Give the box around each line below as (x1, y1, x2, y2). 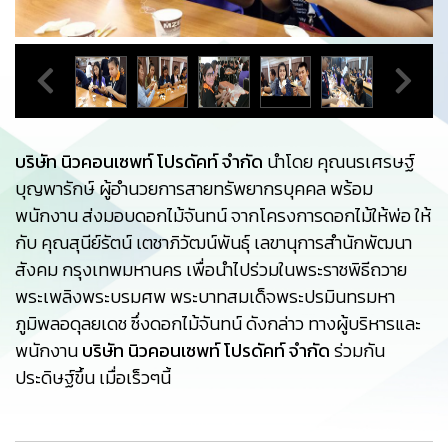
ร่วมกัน (330, 337, 385, 364)
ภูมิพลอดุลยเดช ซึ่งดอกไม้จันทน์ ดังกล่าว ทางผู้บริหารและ (15, 310, 421, 337)
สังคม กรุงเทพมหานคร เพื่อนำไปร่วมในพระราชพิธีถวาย (15, 256, 407, 283)
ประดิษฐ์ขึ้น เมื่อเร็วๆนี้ (15, 364, 171, 391)
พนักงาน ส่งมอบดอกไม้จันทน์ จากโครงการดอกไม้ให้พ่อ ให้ (15, 202, 431, 229)
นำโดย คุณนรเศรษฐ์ (263, 148, 415, 175)
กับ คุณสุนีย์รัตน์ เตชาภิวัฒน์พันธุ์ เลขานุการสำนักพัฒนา (15, 229, 412, 256)
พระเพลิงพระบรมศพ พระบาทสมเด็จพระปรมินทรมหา (15, 283, 395, 310)
